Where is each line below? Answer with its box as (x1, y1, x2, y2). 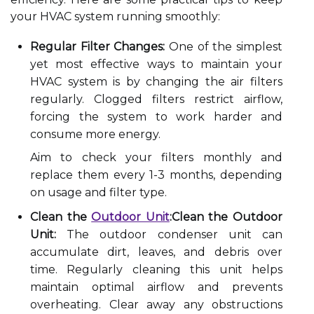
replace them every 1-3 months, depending (30, 168, 282, 182)
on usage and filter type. (30, 186, 167, 199)
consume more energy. (30, 128, 161, 141)
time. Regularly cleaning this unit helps (30, 263, 282, 276)
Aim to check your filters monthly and (30, 151, 282, 164)
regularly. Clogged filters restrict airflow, (30, 93, 282, 106)
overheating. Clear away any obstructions (30, 298, 282, 311)
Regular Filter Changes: (30, 40, 165, 53)
